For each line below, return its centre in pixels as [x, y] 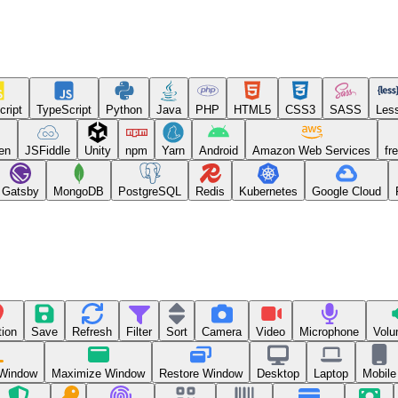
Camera [222, 332]
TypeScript [64, 109]
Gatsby [20, 192]
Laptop [331, 373]
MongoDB [79, 192]
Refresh [92, 332]
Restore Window [201, 373]
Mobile [379, 373]
